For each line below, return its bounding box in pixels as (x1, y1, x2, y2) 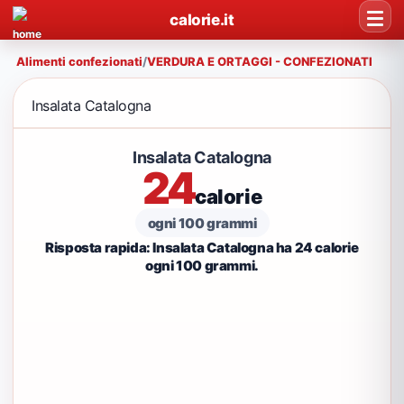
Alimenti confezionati (16, 54, 142, 69)
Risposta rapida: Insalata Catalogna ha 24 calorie (45, 239, 359, 256)
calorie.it (170, 11, 234, 29)
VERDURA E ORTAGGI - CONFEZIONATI (147, 54, 372, 69)
